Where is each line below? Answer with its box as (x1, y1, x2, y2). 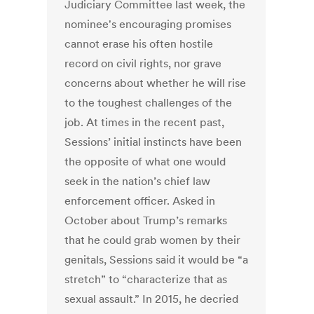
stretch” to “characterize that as (64, 272, 228, 287)
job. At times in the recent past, (64, 115, 225, 130)
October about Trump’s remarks (64, 213, 228, 228)
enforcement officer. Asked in (64, 193, 216, 208)
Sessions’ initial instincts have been (64, 135, 243, 149)
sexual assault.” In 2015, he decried (64, 292, 239, 306)
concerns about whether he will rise (64, 76, 247, 90)
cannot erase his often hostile (64, 36, 214, 51)
